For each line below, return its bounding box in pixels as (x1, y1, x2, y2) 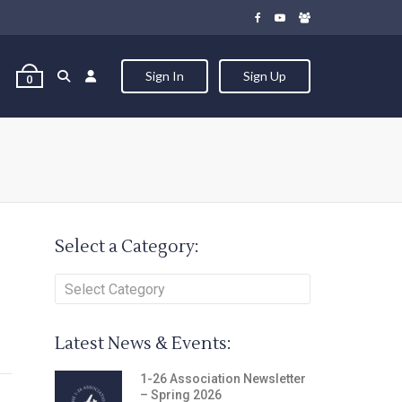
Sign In (145, 68, 184, 83)
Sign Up (243, 68, 286, 83)
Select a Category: (54, 236, 198, 258)
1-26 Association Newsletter (139, 371, 306, 386)
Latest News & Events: (54, 333, 231, 354)
